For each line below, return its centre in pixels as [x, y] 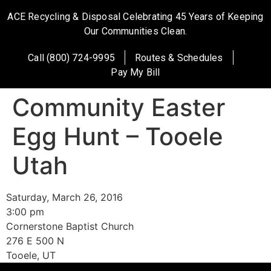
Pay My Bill [135, 72]
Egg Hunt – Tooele [118, 136]
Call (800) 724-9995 [72, 58]
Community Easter [119, 107]
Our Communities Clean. [135, 31]
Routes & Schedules [179, 58]
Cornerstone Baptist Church [70, 226]
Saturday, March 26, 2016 [64, 197]
